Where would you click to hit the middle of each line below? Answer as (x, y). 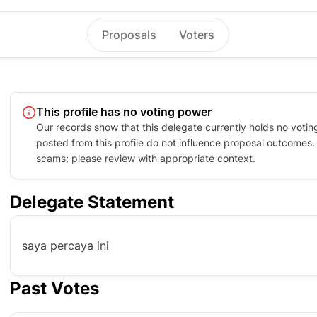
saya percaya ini (65, 246)
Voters (197, 35)
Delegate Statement (92, 202)
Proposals (129, 35)
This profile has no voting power (124, 112)
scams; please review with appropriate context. (146, 158)
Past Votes (54, 288)
